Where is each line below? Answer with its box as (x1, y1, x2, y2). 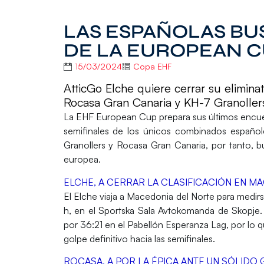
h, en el (63, 204, 99, 216)
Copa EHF (133, 61, 171, 72)
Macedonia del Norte (124, 190, 217, 202)
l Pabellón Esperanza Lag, (123, 218, 229, 230)
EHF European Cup (73, 111, 157, 123)
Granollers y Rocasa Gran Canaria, (63, 139, 212, 151)
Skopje (232, 204, 260, 216)
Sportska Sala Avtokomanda (98, 204, 215, 216)
